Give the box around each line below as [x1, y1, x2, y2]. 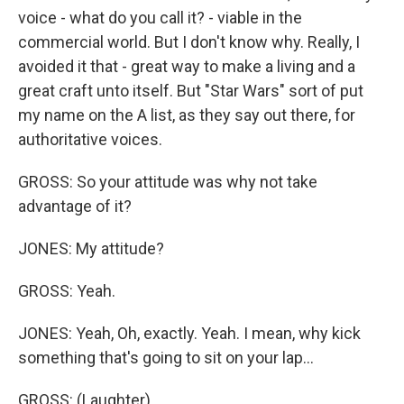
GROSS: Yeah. [18, 281, 115, 300]
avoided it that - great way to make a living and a [18, 57, 355, 76]
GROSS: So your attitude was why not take [18, 172, 317, 191]
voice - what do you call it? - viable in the [18, 8, 302, 27]
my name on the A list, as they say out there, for [18, 106, 355, 124]
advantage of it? [18, 197, 132, 216]
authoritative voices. [18, 130, 162, 149]
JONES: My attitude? [18, 239, 164, 258]
